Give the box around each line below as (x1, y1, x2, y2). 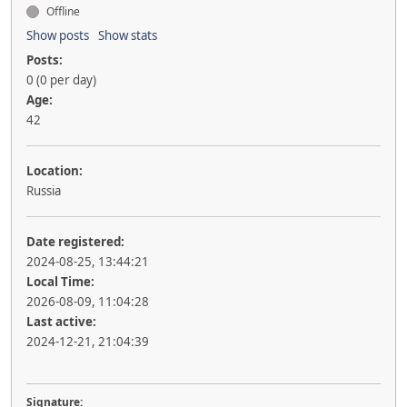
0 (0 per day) (26, 72, 96, 88)
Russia (26, 183, 61, 199)
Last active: (26, 313, 96, 330)
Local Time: (26, 273, 94, 290)
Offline (44, 4, 80, 19)
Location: (26, 163, 83, 179)
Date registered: (26, 233, 124, 250)
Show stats (98, 27, 157, 44)
